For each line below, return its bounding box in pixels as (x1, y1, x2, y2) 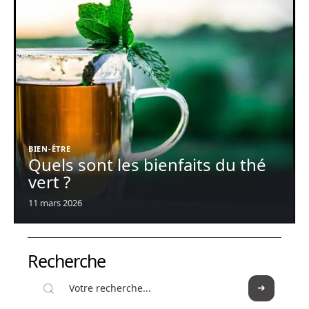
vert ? (28, 170, 70, 194)
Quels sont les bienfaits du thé (28, 153, 266, 177)
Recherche (28, 249, 106, 273)
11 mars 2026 (28, 197, 82, 210)
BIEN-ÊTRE (28, 143, 71, 154)
